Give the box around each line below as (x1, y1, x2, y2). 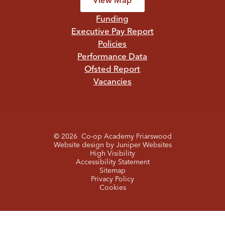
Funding (96, 15, 129, 24)
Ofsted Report (84, 65, 141, 74)
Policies (98, 40, 127, 49)
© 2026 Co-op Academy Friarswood (53, 133, 172, 140)
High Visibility (90, 150, 135, 157)
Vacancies (93, 78, 132, 87)
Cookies (99, 184, 126, 191)
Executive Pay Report (71, 28, 154, 37)
